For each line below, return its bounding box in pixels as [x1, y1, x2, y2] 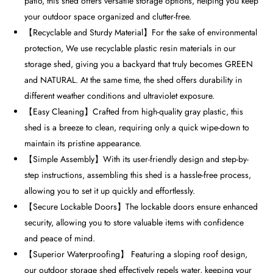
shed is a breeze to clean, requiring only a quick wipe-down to [24, 121, 250, 134]
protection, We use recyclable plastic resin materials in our [24, 42, 236, 55]
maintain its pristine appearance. [24, 137, 142, 150]
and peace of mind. [24, 232, 96, 245]
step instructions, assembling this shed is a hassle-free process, [24, 169, 252, 182]
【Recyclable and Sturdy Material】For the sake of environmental [24, 26, 258, 39]
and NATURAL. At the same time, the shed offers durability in [24, 74, 243, 87]
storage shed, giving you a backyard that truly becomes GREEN [24, 58, 253, 71]
